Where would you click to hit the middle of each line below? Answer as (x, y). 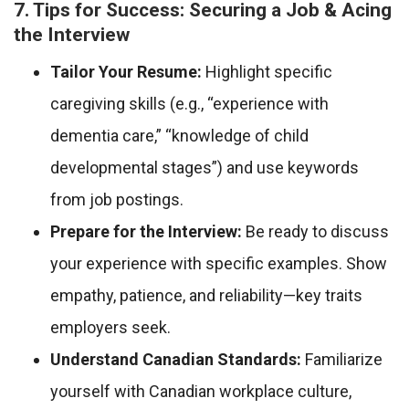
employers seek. (110, 328)
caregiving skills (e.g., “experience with (189, 104)
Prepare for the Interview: (146, 232)
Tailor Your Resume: (126, 72)
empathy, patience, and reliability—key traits (206, 296)
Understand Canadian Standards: (176, 360)
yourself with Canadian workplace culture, (201, 392)
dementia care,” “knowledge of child (179, 136)
